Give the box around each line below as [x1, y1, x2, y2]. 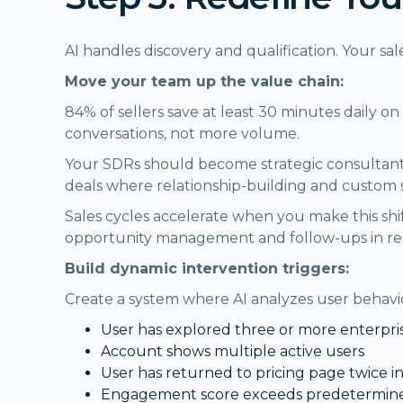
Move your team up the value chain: [65, 72, 344, 90]
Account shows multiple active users [101, 342, 364, 360]
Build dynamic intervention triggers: [65, 259, 349, 277]
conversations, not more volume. [65, 124, 300, 142]
